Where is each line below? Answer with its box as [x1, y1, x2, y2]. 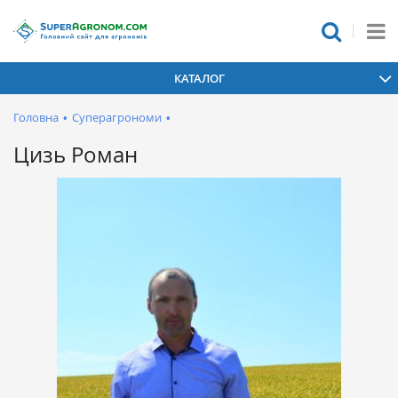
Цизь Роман [13, 140, 138, 169]
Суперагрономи [72, 109, 162, 125]
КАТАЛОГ [173, 69, 225, 86]
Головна [13, 109, 59, 125]
